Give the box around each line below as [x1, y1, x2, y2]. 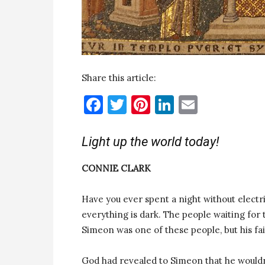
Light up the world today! [82, 134, 219, 149]
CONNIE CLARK [82, 163, 151, 174]
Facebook [103, 92, 185, 117]
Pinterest [150, 92, 231, 117]
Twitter [127, 92, 195, 117]
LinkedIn [174, 92, 251, 117]
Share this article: [82, 72, 156, 83]
